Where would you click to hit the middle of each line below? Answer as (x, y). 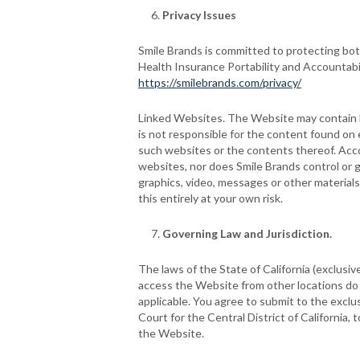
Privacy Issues (199, 15)
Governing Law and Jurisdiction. (247, 233)
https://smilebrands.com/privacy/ (220, 82)
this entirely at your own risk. (211, 198)
